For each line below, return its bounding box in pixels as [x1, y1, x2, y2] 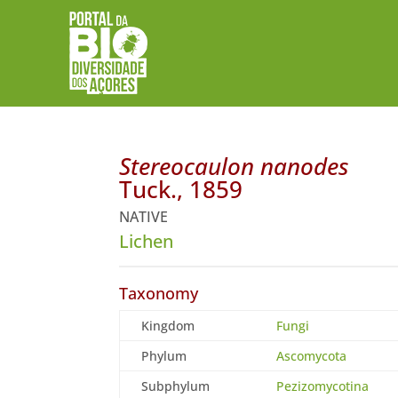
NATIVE [119, 206, 169, 227]
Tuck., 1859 [119, 172, 243, 205]
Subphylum [141, 377, 211, 394]
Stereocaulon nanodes [119, 149, 349, 182]
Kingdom [141, 316, 195, 334]
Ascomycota [276, 346, 347, 364]
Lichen [119, 228, 174, 253]
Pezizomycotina [276, 377, 370, 394]
